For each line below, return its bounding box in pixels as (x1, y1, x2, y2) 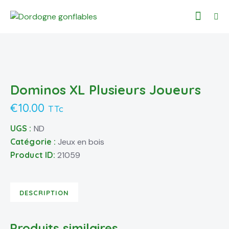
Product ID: (10, 149, 58, 160)
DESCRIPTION (19, 188, 69, 197)
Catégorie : (10, 136, 58, 147)
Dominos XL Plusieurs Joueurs (10, 81, 201, 98)
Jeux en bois (58, 136, 105, 147)
